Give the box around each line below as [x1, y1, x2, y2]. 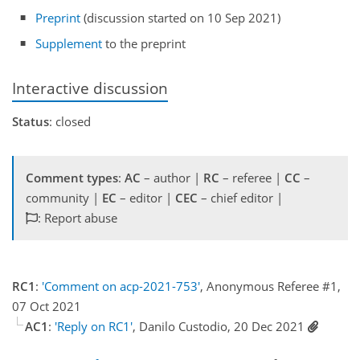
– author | [141, 169, 203, 186]
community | [26, 189, 102, 206]
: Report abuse [38, 209, 117, 226]
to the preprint [102, 35, 186, 52]
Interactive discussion [12, 78, 168, 99]
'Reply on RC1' [55, 317, 133, 334]
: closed [49, 112, 91, 129]
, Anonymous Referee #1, [200, 277, 341, 294]
